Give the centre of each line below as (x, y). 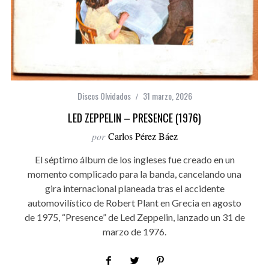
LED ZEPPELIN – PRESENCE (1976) (134, 117)
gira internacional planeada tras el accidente (134, 188)
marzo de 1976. (134, 231)
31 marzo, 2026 (167, 95)
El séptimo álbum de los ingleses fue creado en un (134, 159)
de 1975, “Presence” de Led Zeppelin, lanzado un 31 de (134, 217)
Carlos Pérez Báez (143, 136)
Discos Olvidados (104, 95)
